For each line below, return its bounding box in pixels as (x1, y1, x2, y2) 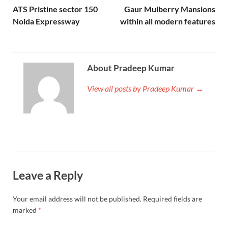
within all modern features (120, 16, 215, 26)
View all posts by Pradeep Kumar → (87, 83, 204, 93)
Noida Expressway (13, 16, 80, 26)
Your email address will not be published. (13, 194, 141, 203)
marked (13, 205, 38, 214)
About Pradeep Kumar (87, 62, 175, 73)
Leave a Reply (13, 167, 83, 182)
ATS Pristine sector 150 (13, 4, 98, 14)
